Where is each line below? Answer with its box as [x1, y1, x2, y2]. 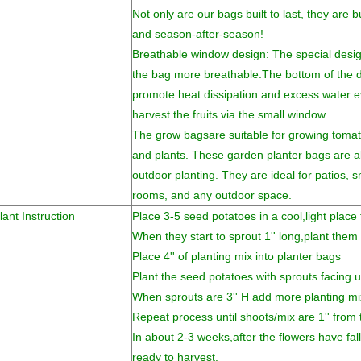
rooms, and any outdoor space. [132, 189, 292, 201]
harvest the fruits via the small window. [132, 108, 328, 121]
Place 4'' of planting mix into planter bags [132, 250, 341, 263]
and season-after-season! [132, 27, 263, 40]
